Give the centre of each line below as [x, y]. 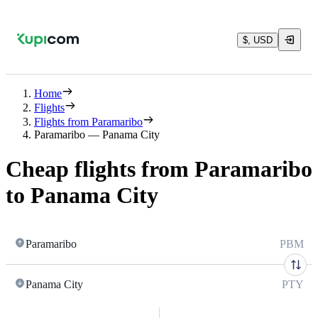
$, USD [258, 40]
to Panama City [82, 196]
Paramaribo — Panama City [97, 135]
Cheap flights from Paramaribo [159, 169]
